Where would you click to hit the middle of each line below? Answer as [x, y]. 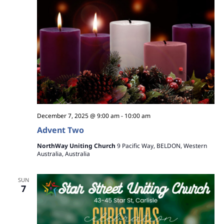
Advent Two [60, 130]
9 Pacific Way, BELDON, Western [162, 145]
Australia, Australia [63, 153]
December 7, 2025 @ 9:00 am [78, 115]
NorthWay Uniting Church [77, 145]
